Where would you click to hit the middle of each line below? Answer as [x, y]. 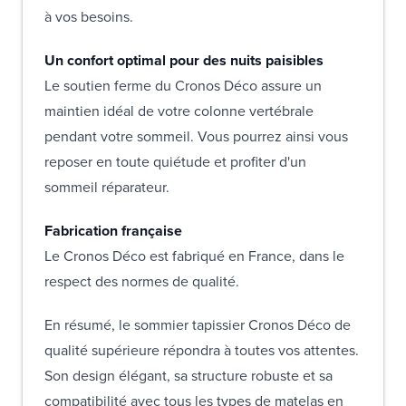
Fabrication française [113, 230]
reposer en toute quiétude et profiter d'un [175, 161]
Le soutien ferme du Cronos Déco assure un [183, 85]
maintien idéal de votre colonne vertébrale [179, 111]
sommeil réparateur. [109, 187]
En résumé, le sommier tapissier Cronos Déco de [198, 324]
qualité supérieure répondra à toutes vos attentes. [202, 350]
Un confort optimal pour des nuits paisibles [186, 60]
